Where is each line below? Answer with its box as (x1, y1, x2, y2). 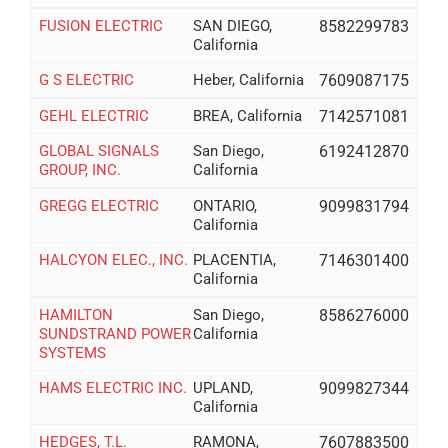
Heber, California (193, 71, 305, 90)
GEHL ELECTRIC (38, 106, 149, 125)
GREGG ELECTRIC (38, 196, 159, 215)
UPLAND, (193, 378, 254, 397)
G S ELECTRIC (38, 71, 134, 90)
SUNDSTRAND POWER (38, 324, 191, 343)
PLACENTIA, (193, 250, 277, 269)
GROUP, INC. (38, 160, 121, 179)
